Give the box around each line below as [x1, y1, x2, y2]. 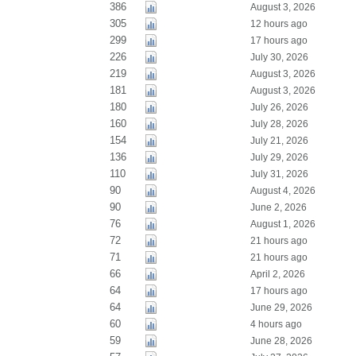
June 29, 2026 [250, 302, 312, 313]
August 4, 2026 [250, 185, 315, 196]
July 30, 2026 [250, 52, 308, 63]
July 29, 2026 [250, 152, 308, 163]
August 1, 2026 [250, 219, 315, 230]
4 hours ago [250, 319, 302, 330]
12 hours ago [250, 18, 308, 29]
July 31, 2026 [250, 168, 308, 180]
